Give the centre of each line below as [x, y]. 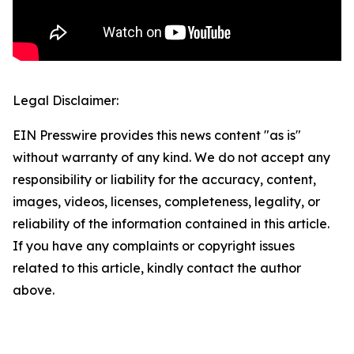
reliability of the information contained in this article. [171, 224]
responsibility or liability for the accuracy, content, [164, 180]
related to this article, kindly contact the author [157, 268]
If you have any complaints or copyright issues [154, 246]
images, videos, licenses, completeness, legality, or [166, 202]
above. [34, 290]
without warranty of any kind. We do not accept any [171, 158]
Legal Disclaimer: [66, 101]
